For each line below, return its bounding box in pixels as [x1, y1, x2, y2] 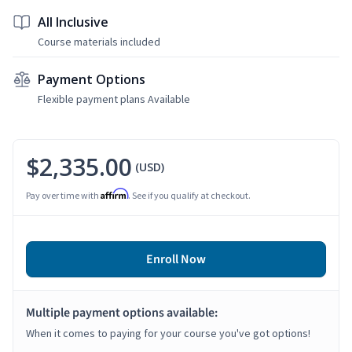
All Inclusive [38, 13, 108, 31]
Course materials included [38, 34, 160, 49]
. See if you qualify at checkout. [128, 189, 251, 201]
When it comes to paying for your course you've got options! [26, 325, 310, 340]
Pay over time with [26, 189, 101, 201]
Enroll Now [146, 250, 206, 268]
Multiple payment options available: [26, 303, 218, 321]
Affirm [101, 187, 128, 200]
